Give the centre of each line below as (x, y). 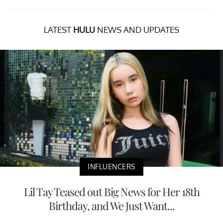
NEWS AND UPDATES (137, 29)
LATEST (58, 29)
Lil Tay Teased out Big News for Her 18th (111, 191)
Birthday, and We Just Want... (111, 205)
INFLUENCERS (111, 166)
